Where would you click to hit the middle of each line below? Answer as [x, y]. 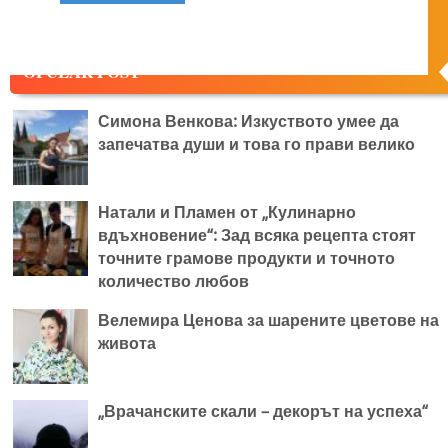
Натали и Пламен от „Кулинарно [227, 212]
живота [127, 343]
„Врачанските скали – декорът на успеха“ [263, 411]
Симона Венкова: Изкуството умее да [248, 121]
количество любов [173, 281]
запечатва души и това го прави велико [256, 144]
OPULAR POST [81, 72]
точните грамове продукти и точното [246, 258]
